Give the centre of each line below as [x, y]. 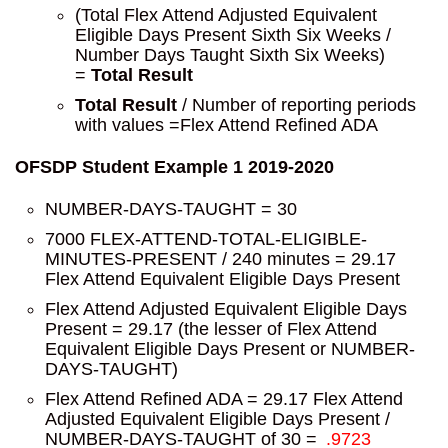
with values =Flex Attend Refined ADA [226, 125]
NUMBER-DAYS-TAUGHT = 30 [171, 209]
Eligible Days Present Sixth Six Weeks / [233, 35]
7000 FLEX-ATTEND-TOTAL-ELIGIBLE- [206, 239]
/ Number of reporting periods [296, 105]
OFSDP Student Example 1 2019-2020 [174, 167]
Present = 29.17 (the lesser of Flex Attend [211, 329]
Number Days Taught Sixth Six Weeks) [230, 55]
